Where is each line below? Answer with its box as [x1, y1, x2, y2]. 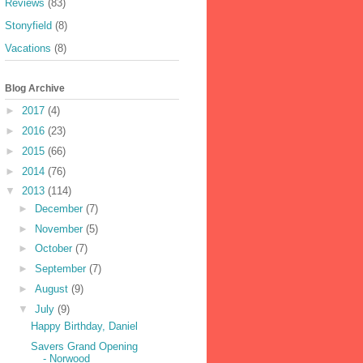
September [34, 263, 89, 275]
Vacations [5, 42, 51, 55]
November [34, 222, 86, 235]
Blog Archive [5, 82, 65, 94]
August [34, 282, 71, 295]
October [34, 242, 75, 255]
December [34, 202, 86, 215]
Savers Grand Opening [31, 340, 139, 352]
